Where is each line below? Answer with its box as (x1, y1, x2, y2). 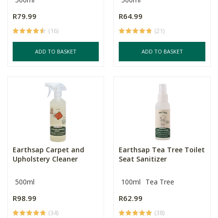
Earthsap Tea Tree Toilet (119, 145, 205, 154)
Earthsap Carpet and (13, 145, 84, 154)
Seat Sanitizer (119, 154, 167, 163)
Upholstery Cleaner (13, 154, 78, 163)
